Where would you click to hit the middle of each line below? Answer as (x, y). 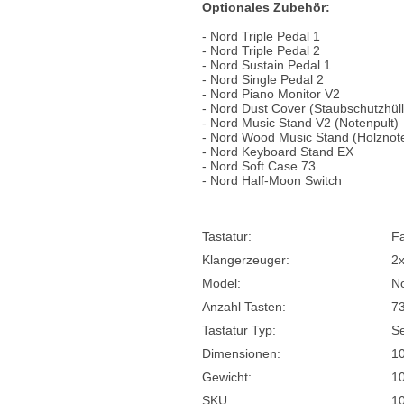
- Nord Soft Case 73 (259, 166)
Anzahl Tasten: (244, 307)
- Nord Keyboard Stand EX (278, 151)
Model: (221, 283)
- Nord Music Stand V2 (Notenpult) (300, 123)
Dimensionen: (241, 353)
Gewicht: (227, 377)
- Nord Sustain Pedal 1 (266, 65)
